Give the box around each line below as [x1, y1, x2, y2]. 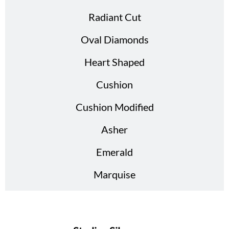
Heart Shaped [84, 56, 145, 68]
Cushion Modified [75, 101, 154, 113]
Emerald [96, 146, 133, 158]
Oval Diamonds [80, 33, 149, 45]
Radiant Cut [88, 11, 141, 23]
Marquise [94, 168, 135, 180]
